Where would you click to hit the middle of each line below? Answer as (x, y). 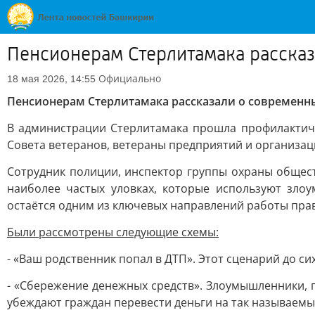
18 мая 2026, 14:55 (51, 79)
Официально (130, 78)
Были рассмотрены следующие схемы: (113, 232)
